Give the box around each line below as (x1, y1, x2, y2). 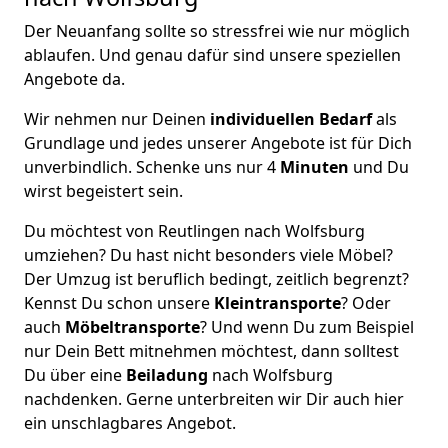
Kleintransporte (214, 292, 341, 314)
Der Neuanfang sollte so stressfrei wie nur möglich (24, 20, 410, 42)
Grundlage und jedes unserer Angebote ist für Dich (24, 132, 412, 154)
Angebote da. (24, 68, 125, 90)
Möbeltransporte (65, 316, 200, 338)
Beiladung (126, 364, 212, 386)
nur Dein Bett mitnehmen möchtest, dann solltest (24, 340, 399, 362)
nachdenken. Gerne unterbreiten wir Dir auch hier (24, 388, 404, 410)
